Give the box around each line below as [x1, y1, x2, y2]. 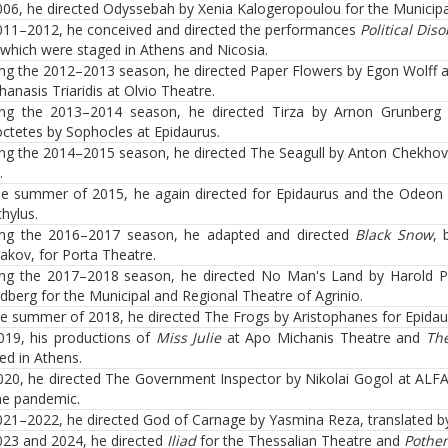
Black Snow [355, 225, 433, 244]
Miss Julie [155, 328, 222, 347]
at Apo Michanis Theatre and [221, 328, 426, 347]
